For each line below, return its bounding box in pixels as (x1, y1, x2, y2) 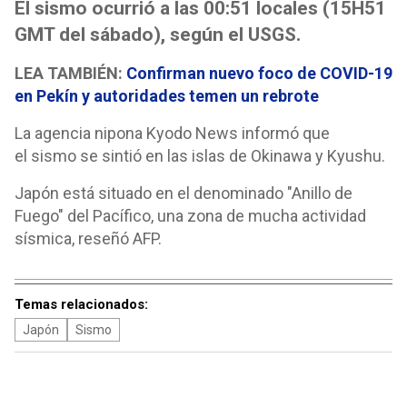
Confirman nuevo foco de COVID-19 (126, 64, 392, 83)
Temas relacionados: (15, 296, 148, 313)
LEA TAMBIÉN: (15, 64, 126, 83)
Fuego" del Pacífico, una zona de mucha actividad (15, 206, 366, 225)
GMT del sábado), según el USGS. (15, 23, 301, 45)
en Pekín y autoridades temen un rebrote (15, 86, 319, 105)
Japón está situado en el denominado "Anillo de (15, 184, 352, 203)
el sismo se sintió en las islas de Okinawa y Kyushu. (15, 146, 385, 165)
